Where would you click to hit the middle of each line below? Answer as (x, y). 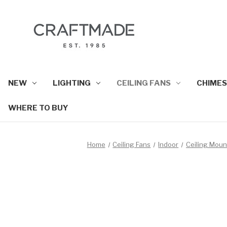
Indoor (168, 144)
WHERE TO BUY (38, 108)
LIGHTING (71, 83)
